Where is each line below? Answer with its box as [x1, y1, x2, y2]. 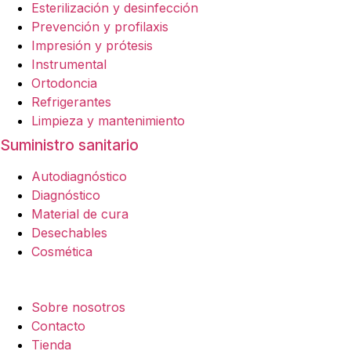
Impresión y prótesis [31, 38, 153, 54]
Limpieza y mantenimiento [31, 113, 185, 129]
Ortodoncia [31, 75, 97, 92]
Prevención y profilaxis [31, 19, 168, 35]
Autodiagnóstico [31, 168, 127, 185]
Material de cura [31, 206, 128, 223]
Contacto [31, 318, 85, 335]
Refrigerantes [31, 94, 111, 110]
